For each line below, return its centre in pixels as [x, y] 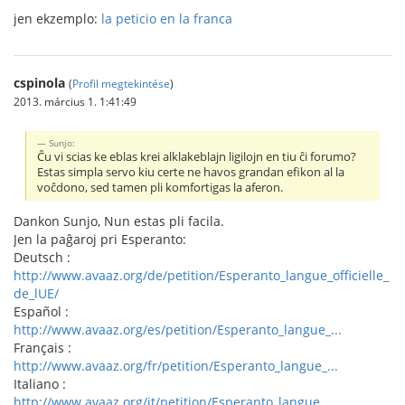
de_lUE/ [36, 293]
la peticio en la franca [167, 19]
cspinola [39, 83]
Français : [42, 347]
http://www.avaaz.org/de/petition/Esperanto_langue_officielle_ [201, 275]
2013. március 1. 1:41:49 [75, 101]
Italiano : [40, 383]
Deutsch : [42, 257]
